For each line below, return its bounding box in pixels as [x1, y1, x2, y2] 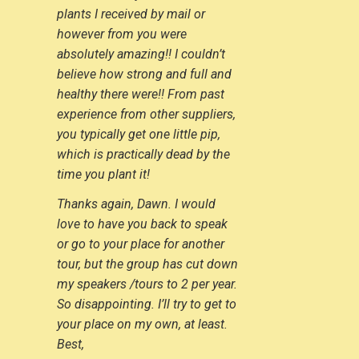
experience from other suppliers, [56, 106, 236, 122]
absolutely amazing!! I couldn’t [56, 46, 225, 62]
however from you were [56, 26, 187, 42]
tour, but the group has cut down [56, 256, 238, 272]
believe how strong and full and [56, 66, 232, 82]
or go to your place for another [56, 236, 224, 252]
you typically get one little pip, [56, 126, 220, 142]
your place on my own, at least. [56, 316, 228, 332]
